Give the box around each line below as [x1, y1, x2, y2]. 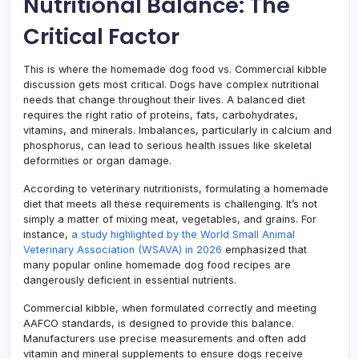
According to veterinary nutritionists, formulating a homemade [23, 183, 329, 195]
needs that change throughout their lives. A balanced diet [23, 94, 305, 106]
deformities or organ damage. [23, 155, 171, 167]
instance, [23, 228, 71, 240]
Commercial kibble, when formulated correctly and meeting [23, 302, 317, 314]
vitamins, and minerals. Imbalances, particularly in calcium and [23, 124, 332, 136]
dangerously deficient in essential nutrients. [23, 274, 236, 286]
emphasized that [222, 244, 307, 256]
